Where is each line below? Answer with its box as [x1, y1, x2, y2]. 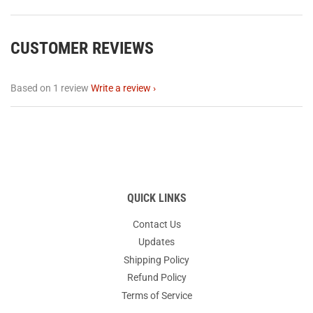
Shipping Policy [124, 254, 189, 265]
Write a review [91, 82, 151, 94]
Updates [138, 236, 175, 248]
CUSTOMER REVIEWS [10, 37, 154, 58]
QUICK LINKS [126, 191, 187, 205]
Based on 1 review [10, 82, 89, 94]
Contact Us [132, 218, 181, 230]
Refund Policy [126, 272, 187, 284]
